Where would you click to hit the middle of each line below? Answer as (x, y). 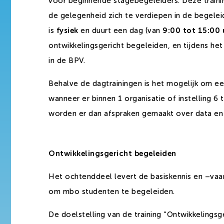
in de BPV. (67, 60)
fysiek (66, 30)
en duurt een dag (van (120, 30)
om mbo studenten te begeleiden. (112, 192)
